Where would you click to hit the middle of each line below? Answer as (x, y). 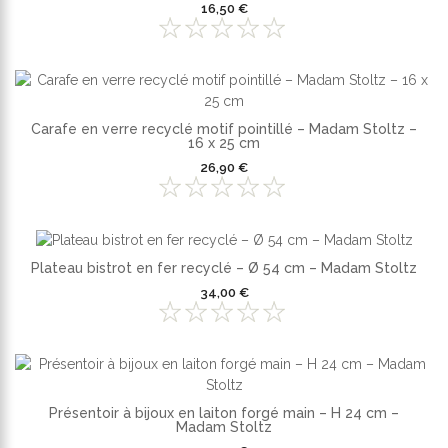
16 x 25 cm (224, 143)
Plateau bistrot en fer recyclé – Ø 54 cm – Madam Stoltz (224, 268)
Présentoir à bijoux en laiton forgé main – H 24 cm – (224, 413)
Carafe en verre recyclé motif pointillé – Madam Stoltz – (224, 129)
